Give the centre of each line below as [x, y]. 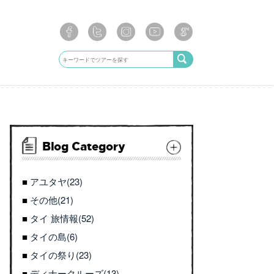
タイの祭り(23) [61, 255]
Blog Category [84, 146]
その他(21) [52, 200]
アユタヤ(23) [56, 181]
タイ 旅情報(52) [62, 218]
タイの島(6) [54, 236]
